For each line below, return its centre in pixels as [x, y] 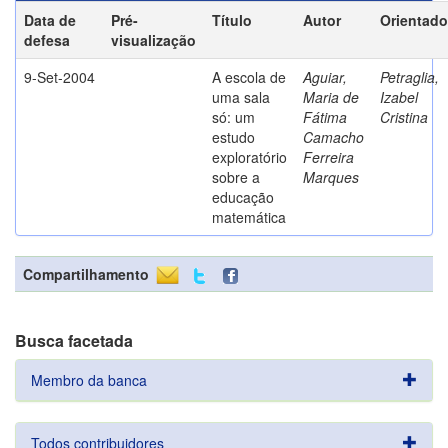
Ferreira [328, 157]
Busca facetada [74, 340]
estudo [233, 137]
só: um [233, 117]
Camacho [333, 137]
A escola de [249, 77]
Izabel [399, 97]
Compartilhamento [86, 274]
